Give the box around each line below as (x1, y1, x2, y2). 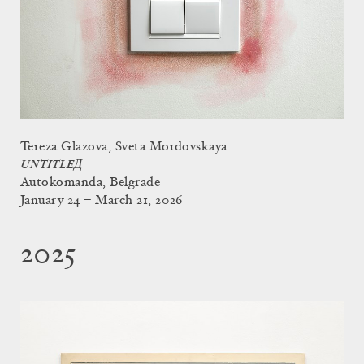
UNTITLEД (20, 158, 83, 172)
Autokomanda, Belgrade (20, 176, 161, 190)
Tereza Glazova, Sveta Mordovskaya (20, 141, 227, 154)
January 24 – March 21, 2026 (20, 194, 183, 208)
